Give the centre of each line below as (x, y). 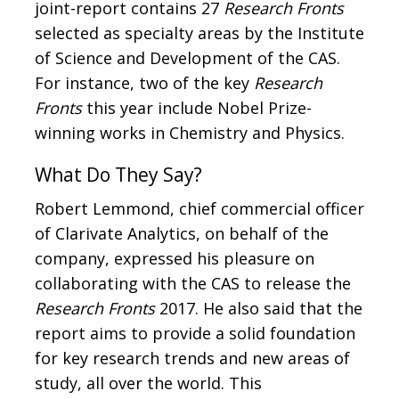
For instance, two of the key (144, 83)
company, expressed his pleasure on (175, 259)
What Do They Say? (118, 175)
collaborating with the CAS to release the (193, 284)
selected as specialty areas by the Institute (199, 33)
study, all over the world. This (148, 383)
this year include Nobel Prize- (197, 108)
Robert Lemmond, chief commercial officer (199, 209)
